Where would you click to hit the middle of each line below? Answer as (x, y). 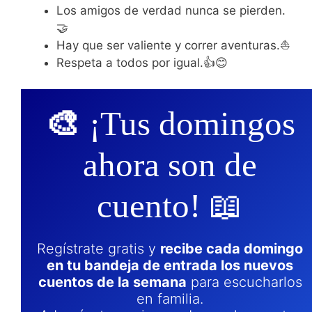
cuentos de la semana (112, 282)
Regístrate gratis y (99, 249)
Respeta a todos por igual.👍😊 (142, 62)
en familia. (170, 299)
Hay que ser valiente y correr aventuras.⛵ (173, 45)
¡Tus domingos (192, 124)
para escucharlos (244, 282)
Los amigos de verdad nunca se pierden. (171, 10)
